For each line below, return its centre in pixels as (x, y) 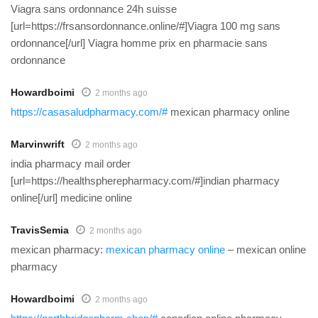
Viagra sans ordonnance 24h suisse (94, 9)
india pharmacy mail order (71, 163)
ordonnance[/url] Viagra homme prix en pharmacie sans (139, 43)
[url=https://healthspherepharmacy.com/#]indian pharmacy (145, 180)
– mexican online (265, 249)
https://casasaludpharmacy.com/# (89, 111)
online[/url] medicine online (71, 197)
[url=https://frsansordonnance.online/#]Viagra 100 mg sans (146, 26)
